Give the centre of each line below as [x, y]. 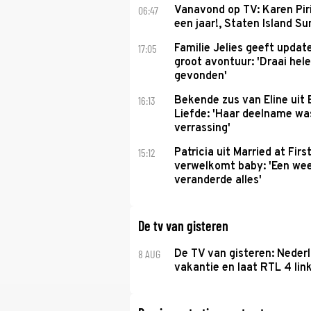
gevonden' [200, 76]
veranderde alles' [218, 180]
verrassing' [202, 128]
